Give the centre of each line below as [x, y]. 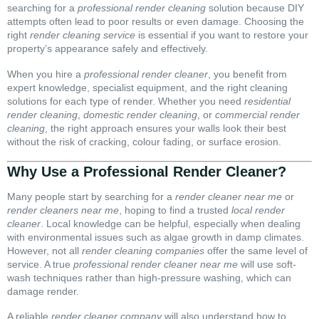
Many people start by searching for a [91, 196]
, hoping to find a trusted [175, 210]
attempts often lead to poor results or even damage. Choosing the [156, 22]
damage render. [43, 291]
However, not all [45, 250]
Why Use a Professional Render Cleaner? [147, 171]
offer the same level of [256, 250]
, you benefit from [247, 74]
